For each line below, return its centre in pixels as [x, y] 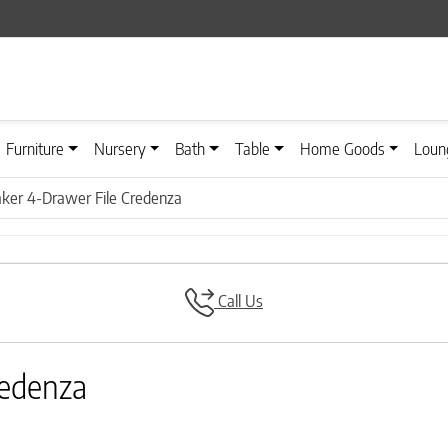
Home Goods [342, 149]
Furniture [35, 149]
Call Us [238, 301]
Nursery [119, 149]
